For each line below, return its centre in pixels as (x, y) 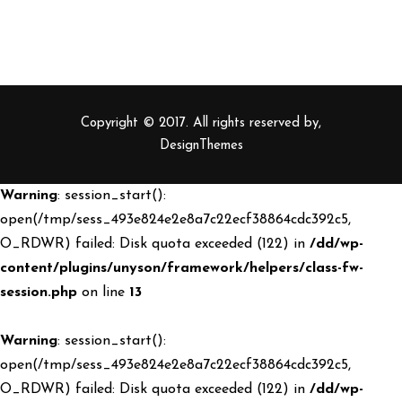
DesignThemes (201, 146)
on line (103, 293)
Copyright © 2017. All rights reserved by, (201, 124)
